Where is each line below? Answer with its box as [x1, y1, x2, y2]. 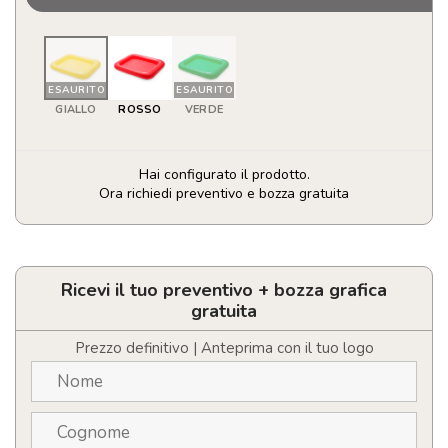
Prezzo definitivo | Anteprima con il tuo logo [74, 338, 374, 359]
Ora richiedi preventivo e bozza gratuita [99, 184, 349, 204]
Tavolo [14, 221, 68, 246]
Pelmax [14, 239, 76, 264]
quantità [14, 257, 80, 282]
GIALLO [55, 102, 97, 118]
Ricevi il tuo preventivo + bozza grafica [61, 278, 387, 303]
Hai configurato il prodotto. [138, 165, 310, 185]
